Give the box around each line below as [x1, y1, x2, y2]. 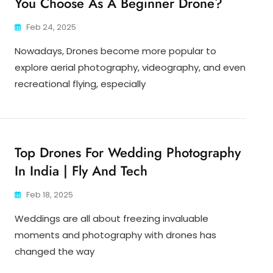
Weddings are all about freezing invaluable [15, 212, 208, 225]
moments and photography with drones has [15, 229, 216, 242]
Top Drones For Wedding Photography [15, 143, 241, 163]
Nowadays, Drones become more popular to [15, 44, 216, 58]
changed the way [15, 245, 94, 258]
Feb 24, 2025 [26, 21, 76, 34]
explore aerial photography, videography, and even [15, 61, 246, 74]
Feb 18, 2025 [26, 189, 73, 201]
